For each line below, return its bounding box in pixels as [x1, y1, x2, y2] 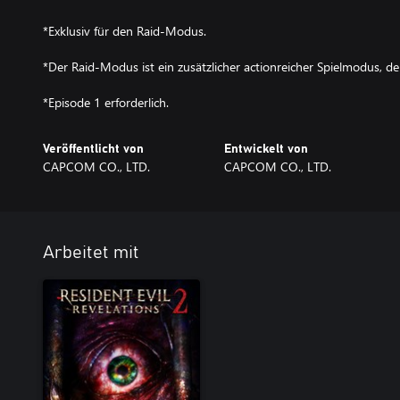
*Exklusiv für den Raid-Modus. [43, 22, 206, 39]
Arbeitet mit [43, 244, 139, 262]
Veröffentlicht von [43, 143, 144, 155]
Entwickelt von [223, 143, 308, 155]
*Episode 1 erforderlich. [43, 94, 169, 111]
